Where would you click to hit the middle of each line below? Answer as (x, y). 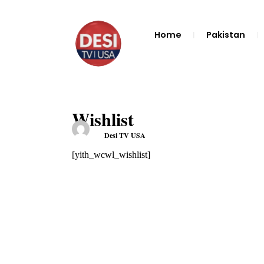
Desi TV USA (125, 135)
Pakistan (225, 35)
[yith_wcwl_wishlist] (111, 155)
